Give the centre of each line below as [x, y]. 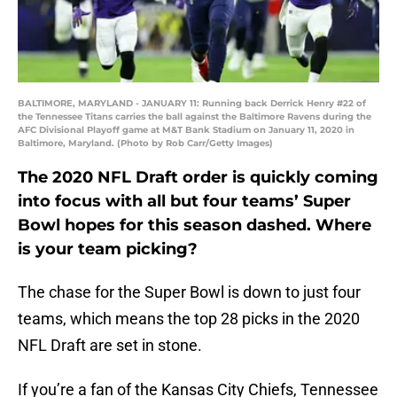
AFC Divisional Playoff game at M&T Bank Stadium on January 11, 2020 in [186, 130]
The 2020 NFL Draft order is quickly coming [198, 178]
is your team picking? [108, 249]
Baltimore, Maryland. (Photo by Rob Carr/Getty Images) [145, 144]
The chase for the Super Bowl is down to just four [189, 292]
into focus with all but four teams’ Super [184, 202]
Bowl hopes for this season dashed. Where [195, 226]
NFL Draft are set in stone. [110, 346]
